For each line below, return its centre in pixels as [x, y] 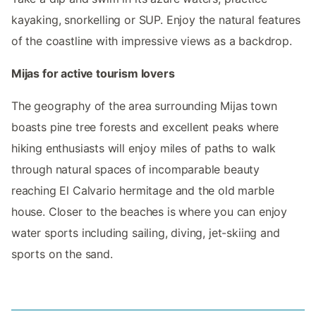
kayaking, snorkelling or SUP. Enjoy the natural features [156, 19]
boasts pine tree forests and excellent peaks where [145, 127]
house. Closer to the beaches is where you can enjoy [150, 211]
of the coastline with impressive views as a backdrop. [152, 41]
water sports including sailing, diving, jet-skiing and [146, 232]
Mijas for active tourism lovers [93, 73]
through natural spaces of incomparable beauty [136, 169]
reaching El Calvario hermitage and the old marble [143, 190]
